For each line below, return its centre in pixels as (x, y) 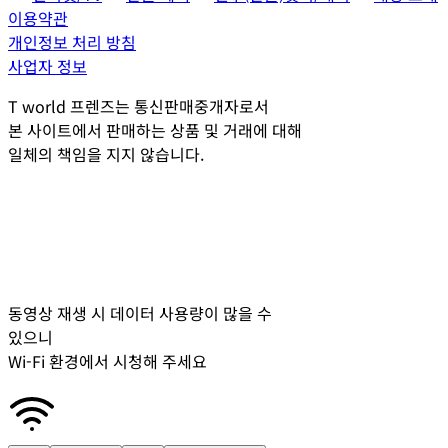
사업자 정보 (47, 65)
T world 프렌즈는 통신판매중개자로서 (138, 105)
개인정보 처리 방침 (72, 41)
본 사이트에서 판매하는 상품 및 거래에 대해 (155, 129)
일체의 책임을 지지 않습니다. (106, 153)
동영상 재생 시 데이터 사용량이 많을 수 (140, 312)
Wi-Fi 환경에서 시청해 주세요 (107, 360)
